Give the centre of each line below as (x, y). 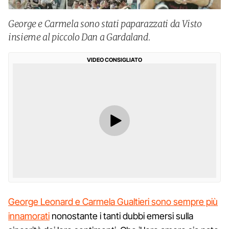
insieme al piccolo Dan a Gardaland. (79, 37)
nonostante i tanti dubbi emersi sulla (121, 216)
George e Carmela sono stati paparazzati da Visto (105, 24)
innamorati (29, 216)
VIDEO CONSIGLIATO (114, 60)
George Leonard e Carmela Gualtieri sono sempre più (113, 201)
